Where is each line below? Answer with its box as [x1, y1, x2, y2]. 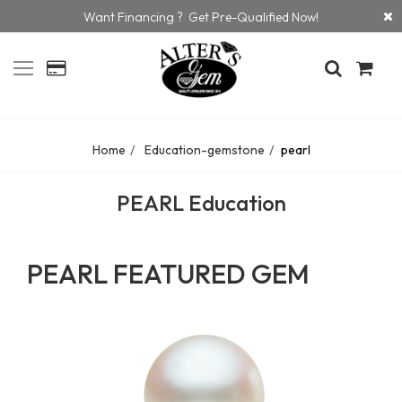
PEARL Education [116, 188, 286, 216]
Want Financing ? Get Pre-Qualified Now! [83, 9, 319, 25]
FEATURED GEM [113, 256, 310, 291]
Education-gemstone [141, 141, 265, 158]
